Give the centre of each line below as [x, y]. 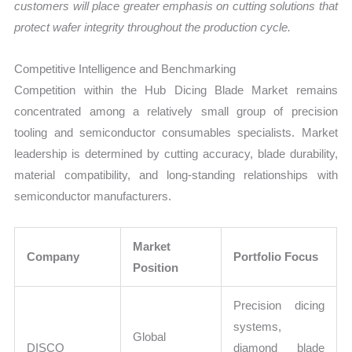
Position [156, 268]
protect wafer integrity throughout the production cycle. [153, 27]
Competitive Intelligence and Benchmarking [125, 68]
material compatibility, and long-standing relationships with [176, 174]
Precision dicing [279, 306]
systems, [258, 327]
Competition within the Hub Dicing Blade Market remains [176, 90]
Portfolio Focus [276, 257]
